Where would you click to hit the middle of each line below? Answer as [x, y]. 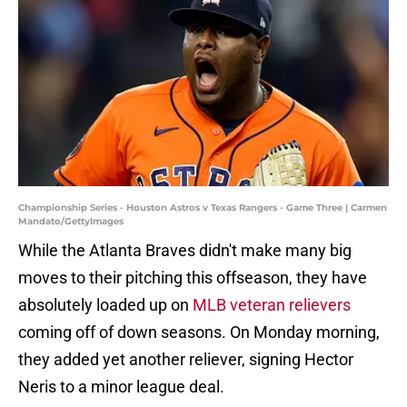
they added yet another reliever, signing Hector [186, 360]
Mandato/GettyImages [71, 222]
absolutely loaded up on [105, 305]
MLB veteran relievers [272, 305]
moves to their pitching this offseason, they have [193, 278]
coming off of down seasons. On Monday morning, [199, 333]
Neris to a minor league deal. [121, 387]
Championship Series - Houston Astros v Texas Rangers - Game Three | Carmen [203, 208]
